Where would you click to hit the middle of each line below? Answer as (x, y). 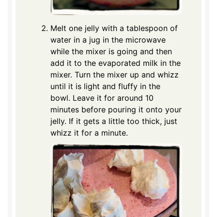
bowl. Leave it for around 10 (102, 98)
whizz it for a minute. (89, 132)
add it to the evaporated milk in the (116, 63)
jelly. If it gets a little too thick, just (114, 121)
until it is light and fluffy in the (105, 86)
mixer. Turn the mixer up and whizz (115, 74)
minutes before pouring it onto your (116, 109)
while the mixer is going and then (111, 51)
